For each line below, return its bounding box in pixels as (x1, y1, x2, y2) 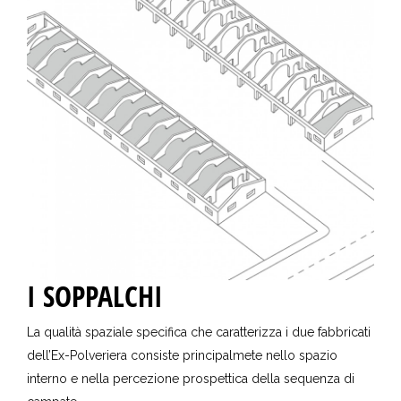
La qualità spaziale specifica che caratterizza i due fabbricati (27, 324, 371, 339)
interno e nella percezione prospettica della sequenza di (27, 371, 354, 386)
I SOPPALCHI (27, 276, 163, 315)
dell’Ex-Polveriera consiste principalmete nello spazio (27, 347, 337, 363)
